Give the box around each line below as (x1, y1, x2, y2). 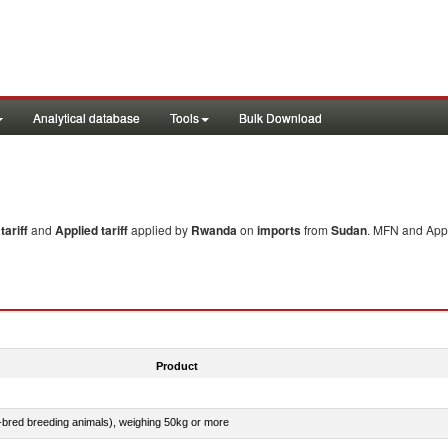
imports (257, 221, 301, 239)
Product (155, 359, 198, 372)
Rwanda (191, 221, 237, 239)
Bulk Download (239, 109, 322, 126)
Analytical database (33, 109, 140, 126)
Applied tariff (55, 221, 131, 239)
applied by (131, 221, 191, 238)
